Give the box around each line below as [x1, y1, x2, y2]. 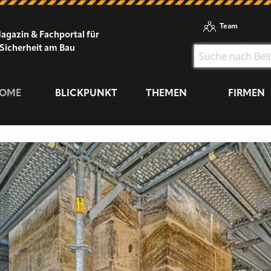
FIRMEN [228, 89, 266, 99]
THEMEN [146, 89, 188, 99]
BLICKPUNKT [55, 89, 118, 99]
